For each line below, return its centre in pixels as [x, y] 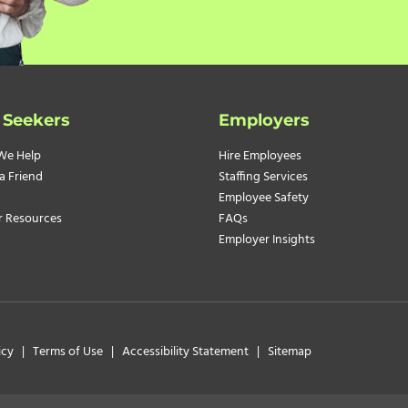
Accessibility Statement [187, 352]
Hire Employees [260, 157]
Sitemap [290, 352]
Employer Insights [267, 240]
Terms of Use [71, 352]
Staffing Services [263, 178]
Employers [264, 121]
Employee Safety [264, 199]
